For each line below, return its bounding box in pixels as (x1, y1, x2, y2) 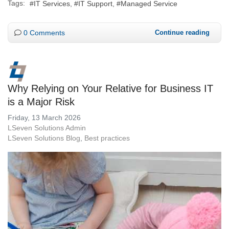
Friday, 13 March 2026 (8, 113, 81, 122)
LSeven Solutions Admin (8, 123, 86, 132)
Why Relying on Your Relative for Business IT (8, 82, 213, 94)
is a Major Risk (8, 96, 75, 107)
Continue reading (155, 28, 210, 36)
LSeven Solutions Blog (8, 133, 80, 142)
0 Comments (24, 28, 65, 37)
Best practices (84, 133, 130, 142)
